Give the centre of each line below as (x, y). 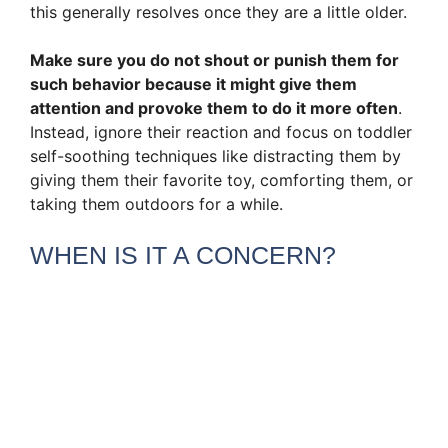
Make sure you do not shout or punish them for (214, 59)
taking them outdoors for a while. (156, 203)
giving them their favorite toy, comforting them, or (221, 179)
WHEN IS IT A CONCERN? (183, 254)
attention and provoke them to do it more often (214, 107)
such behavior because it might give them (193, 83)
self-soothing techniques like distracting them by (215, 155)
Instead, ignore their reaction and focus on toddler (221, 131)
